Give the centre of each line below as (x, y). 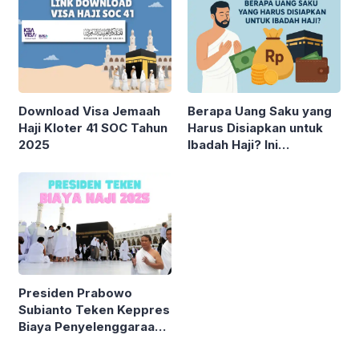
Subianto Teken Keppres (94, 309)
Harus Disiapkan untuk (255, 128)
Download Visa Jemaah (89, 111)
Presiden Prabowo (75, 292)
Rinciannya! (222, 162)
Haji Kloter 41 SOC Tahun (93, 128)
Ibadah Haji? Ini (233, 145)
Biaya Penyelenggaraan (90, 326)
